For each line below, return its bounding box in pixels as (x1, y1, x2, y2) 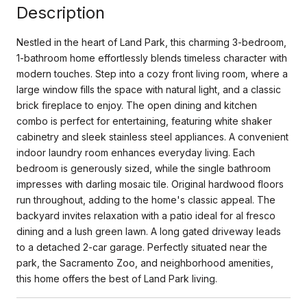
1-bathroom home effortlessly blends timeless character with (16, 51, 287, 64)
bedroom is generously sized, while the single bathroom (16, 162, 271, 174)
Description (16, 2, 105, 23)
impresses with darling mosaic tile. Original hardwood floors (16, 177, 284, 190)
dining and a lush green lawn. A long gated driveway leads (16, 225, 281, 237)
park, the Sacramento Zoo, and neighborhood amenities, (16, 256, 273, 269)
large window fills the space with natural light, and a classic (16, 83, 281, 95)
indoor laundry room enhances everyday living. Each (16, 146, 255, 158)
